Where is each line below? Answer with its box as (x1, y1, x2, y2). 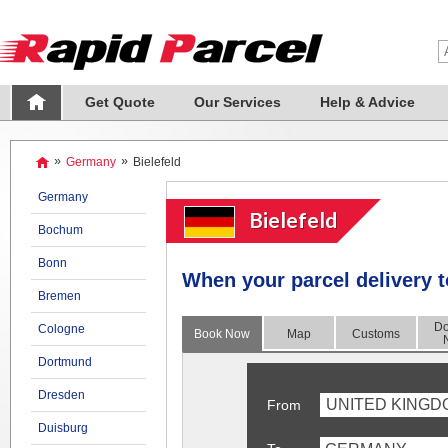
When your (181, 269, 291, 291)
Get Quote (84, 94, 155, 110)
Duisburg (37, 421, 88, 435)
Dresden (37, 388, 85, 402)
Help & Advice (319, 94, 415, 110)
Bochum (37, 223, 83, 237)
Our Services (193, 94, 281, 110)
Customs (351, 327, 400, 341)
